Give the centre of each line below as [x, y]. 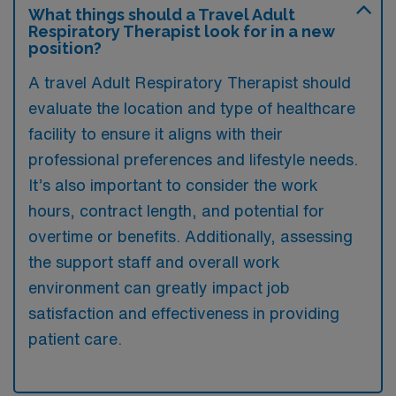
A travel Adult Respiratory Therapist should [190, 82]
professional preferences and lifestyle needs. [193, 159]
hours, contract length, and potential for [176, 210]
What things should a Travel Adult [162, 14]
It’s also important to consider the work [173, 184]
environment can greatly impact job [159, 287]
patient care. [75, 338]
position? [65, 48]
